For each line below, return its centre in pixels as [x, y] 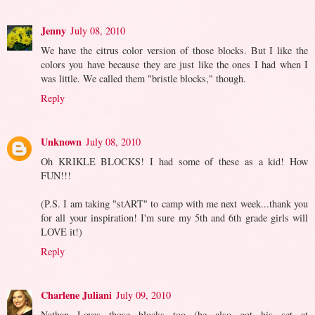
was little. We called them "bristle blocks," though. [143, 78]
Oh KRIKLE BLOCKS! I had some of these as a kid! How [174, 161]
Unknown [61, 141]
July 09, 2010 [143, 295]
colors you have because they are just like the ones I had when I [174, 64]
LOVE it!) [62, 231]
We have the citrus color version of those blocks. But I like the [174, 50]
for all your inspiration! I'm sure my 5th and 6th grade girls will [174, 217]
